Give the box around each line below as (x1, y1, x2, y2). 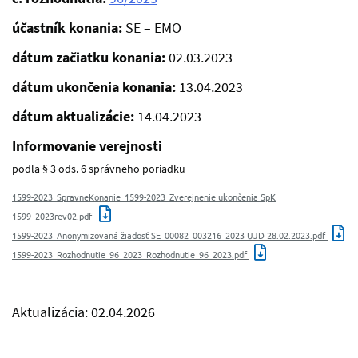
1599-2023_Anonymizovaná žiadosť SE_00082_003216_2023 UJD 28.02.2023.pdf (12, 229, 328, 242)
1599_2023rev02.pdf (12, 209, 94, 223)
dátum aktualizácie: (12, 107, 137, 126)
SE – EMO (125, 18, 181, 38)
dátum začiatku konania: (12, 48, 169, 67)
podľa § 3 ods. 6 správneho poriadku (12, 161, 185, 177)
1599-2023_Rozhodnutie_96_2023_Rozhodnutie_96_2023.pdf (12, 248, 249, 261)
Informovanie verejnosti (12, 137, 162, 156)
